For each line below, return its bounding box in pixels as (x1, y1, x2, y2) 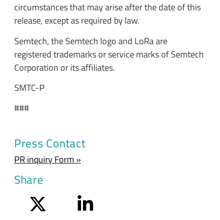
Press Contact (14, 134, 86, 152)
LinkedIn (92, 195, 125, 209)
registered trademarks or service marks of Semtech (14, 47, 204, 61)
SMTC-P (14, 81, 45, 94)
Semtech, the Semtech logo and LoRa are (14, 34, 167, 48)
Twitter (46, 195, 72, 209)
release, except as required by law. (14, 14, 139, 27)
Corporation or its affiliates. (14, 60, 115, 74)
